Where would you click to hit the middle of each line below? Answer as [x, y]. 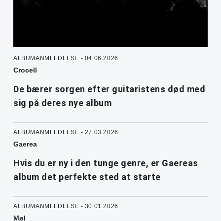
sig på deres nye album [62, 103]
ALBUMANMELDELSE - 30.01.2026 [66, 206]
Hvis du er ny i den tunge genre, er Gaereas [106, 163]
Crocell [25, 70]
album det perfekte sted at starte [87, 177]
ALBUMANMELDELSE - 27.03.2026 [66, 132]
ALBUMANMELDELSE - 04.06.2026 [66, 58]
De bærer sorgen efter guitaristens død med [109, 89]
